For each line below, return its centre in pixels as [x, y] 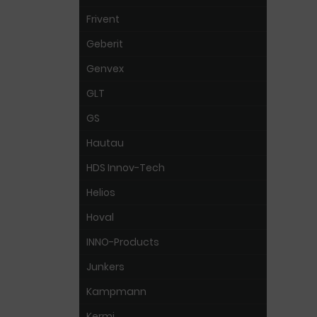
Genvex [105, 69]
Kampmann [116, 292]
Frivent [103, 19]
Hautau [105, 143]
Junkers [105, 267]
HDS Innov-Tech [126, 168]
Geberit [105, 44]
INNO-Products [123, 242]
